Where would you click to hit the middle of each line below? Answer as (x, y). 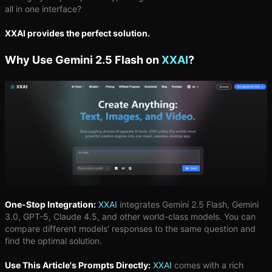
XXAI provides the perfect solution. (77, 33)
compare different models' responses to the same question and (130, 228)
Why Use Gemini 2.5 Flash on (83, 59)
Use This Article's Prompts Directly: (78, 265)
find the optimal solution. (53, 240)
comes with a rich (208, 265)
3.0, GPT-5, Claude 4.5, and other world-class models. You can (130, 216)
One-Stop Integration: (50, 204)
